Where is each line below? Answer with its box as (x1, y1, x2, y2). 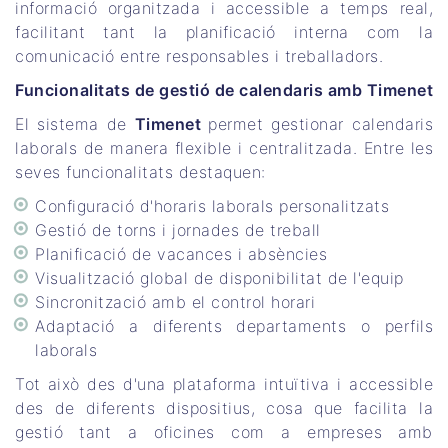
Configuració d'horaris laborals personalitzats (35, 196, 389, 217)
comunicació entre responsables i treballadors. (15, 46, 383, 67)
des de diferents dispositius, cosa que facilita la (15, 398, 433, 419)
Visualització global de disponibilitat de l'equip (35, 268, 404, 289)
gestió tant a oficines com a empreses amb (15, 422, 433, 443)
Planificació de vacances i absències (35, 244, 327, 265)
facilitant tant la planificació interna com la (15, 22, 433, 43)
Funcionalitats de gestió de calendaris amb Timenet (15, 80, 433, 101)
